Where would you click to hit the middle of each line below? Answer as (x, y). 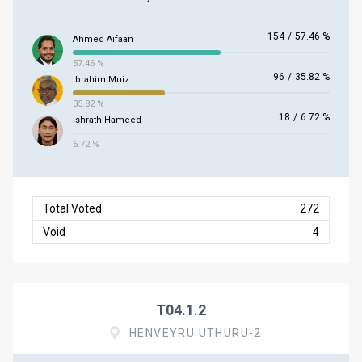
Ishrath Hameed (107, 120)
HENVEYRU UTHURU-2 (195, 333)
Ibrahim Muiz (101, 80)
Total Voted (72, 208)
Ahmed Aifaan (103, 39)
